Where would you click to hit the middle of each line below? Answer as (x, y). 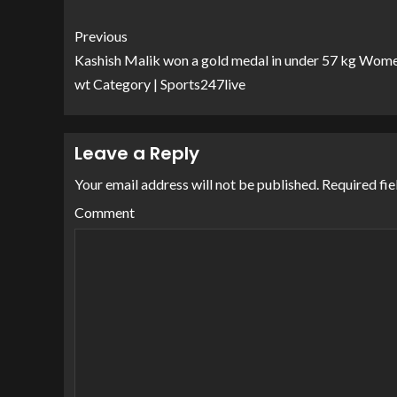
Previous (101, 36)
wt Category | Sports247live (160, 84)
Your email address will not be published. (197, 184)
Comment (105, 213)
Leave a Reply (137, 154)
